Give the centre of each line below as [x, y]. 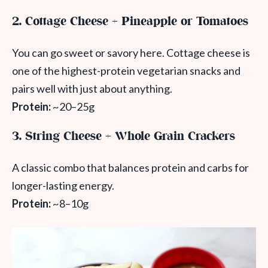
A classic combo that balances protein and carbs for [130, 168]
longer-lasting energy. [63, 186]
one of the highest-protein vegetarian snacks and [126, 71]
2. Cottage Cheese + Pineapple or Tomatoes [130, 22]
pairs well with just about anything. [92, 89]
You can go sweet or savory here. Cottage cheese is [131, 53]
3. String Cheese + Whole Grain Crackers [124, 137]
